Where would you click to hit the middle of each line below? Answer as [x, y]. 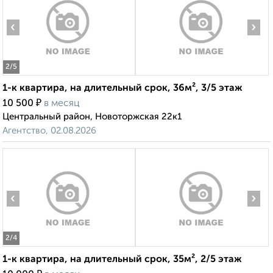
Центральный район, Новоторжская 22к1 [92, 117]
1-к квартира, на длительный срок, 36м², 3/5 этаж [122, 89]
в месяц [62, 104]
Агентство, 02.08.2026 [49, 131]
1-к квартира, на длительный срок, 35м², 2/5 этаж [122, 260]
